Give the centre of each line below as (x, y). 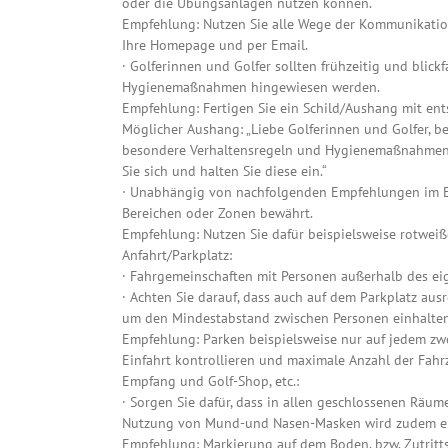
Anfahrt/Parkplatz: (177, 255)
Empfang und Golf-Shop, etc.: (210, 381)
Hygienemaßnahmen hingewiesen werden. (251, 87)
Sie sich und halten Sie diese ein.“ (224, 171)
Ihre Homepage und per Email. (215, 45)
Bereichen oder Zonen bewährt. (217, 213)
